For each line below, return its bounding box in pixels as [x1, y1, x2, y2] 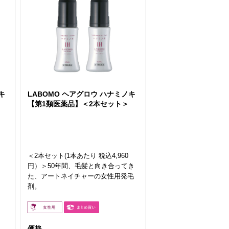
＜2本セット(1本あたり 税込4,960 [28, 152, 128, 160]
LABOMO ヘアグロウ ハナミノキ [28, 90, 135, 99]
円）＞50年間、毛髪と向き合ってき [28, 162, 134, 170]
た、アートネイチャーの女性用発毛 [28, 172, 134, 180]
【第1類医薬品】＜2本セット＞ [28, 100, 129, 108]
